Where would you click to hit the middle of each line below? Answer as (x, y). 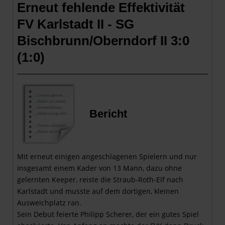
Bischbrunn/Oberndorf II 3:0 (103, 40)
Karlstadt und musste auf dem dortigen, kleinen (98, 191)
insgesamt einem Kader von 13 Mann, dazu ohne (99, 168)
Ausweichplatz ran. (49, 202)
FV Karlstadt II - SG (76, 24)
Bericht (108, 114)
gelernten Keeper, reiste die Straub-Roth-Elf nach (100, 179)
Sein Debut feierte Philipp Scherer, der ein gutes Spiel (108, 214)
